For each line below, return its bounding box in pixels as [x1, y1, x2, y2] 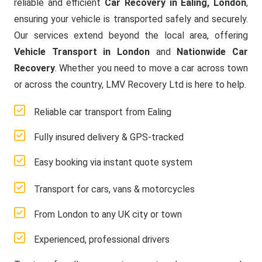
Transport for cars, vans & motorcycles [34, 184, 195, 195]
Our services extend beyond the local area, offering [14, 30, 248, 41]
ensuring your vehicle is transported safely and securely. [14, 13, 248, 25]
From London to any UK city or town [34, 209, 182, 220]
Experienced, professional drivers [34, 234, 170, 245]
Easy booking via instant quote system [34, 157, 192, 168]
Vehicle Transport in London [14, 46, 150, 57]
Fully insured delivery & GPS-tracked [34, 132, 184, 143]
